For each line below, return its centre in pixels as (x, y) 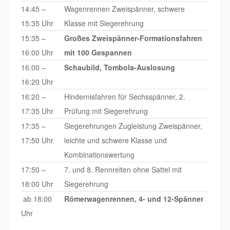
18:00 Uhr (37, 184)
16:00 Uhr (37, 52)
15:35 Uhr (37, 23)
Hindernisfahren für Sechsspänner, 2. (125, 96)
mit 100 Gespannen (98, 52)
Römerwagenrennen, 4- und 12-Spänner (134, 198)
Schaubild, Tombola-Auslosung (120, 67)
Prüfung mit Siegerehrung (106, 111)
